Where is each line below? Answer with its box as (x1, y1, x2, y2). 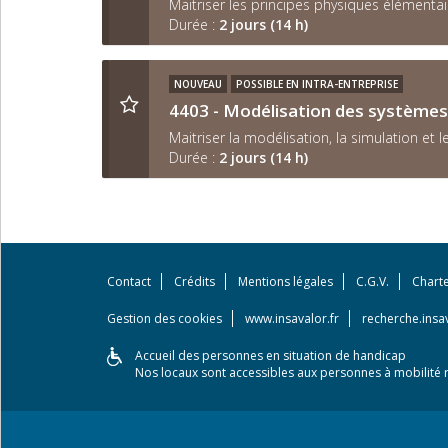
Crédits (174, 273, 215, 290)
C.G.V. (356, 273, 389, 290)
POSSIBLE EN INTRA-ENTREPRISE (236, 77, 398, 91)
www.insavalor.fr (245, 310, 339, 327)
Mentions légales (238, 273, 333, 290)
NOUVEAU (174, 77, 222, 91)
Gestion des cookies (107, 310, 222, 327)
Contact (107, 273, 151, 290)
